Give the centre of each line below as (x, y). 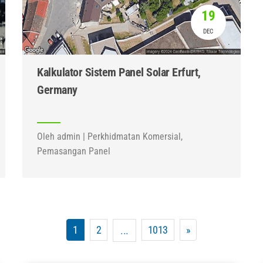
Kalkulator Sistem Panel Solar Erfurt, (119, 72)
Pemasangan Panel (74, 151)
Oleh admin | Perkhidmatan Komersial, (110, 136)
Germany (57, 90)
